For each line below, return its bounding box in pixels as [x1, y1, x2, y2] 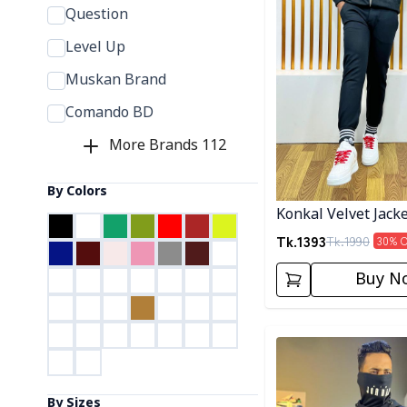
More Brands [108, 136, 202, 156]
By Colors [47, 184, 107, 201]
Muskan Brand [65, 71, 166, 91]
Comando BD [65, 104, 154, 124]
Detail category [264, 326, 368, 347]
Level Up [65, 38, 125, 58]
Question [65, 5, 128, 25]
